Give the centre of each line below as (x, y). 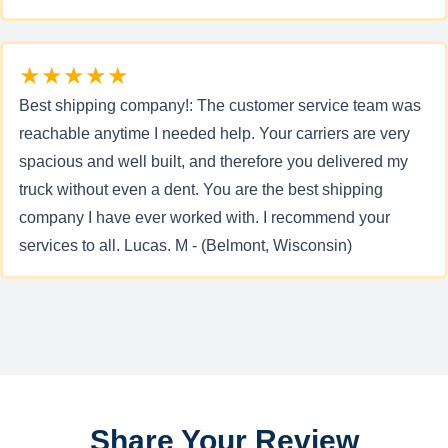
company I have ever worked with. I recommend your (204, 217)
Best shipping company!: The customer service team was (220, 105)
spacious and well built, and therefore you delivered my (213, 161)
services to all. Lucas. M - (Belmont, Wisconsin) (185, 245)
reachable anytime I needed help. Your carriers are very (214, 133)
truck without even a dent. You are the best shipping (201, 189)
